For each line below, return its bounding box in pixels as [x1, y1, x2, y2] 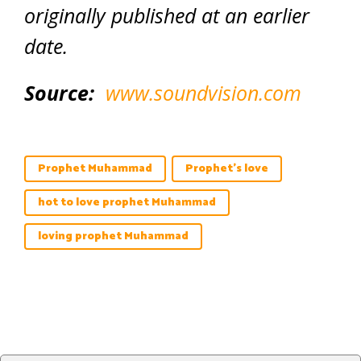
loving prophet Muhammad [38, 227, 189, 246]
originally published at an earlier [24, 2, 309, 29]
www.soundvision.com [106, 79, 301, 106]
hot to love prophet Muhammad [38, 193, 216, 212]
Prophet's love [185, 160, 268, 178]
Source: [24, 79, 94, 106]
